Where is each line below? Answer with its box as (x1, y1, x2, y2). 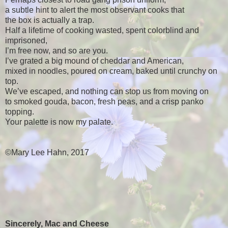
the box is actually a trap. (5, 15, 94, 24)
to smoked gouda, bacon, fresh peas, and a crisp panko (5, 97, 204, 106)
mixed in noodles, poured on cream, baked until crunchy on (5, 66, 217, 75)
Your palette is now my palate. (5, 117, 113, 126)
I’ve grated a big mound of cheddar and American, (5, 56, 184, 65)
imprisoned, (5, 36, 47, 45)
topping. (5, 107, 34, 116)
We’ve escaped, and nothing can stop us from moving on (5, 87, 209, 96)
